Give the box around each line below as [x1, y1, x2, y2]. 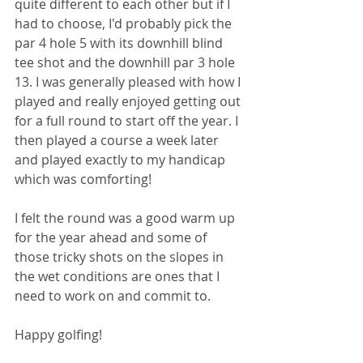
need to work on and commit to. [15, 286, 211, 305]
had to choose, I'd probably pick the [15, 14, 235, 32]
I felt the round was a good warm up [15, 208, 238, 227]
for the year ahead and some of [15, 228, 210, 246]
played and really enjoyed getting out [15, 92, 244, 110]
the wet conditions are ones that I [15, 267, 223, 285]
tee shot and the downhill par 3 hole [15, 53, 238, 71]
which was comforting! [15, 169, 152, 188]
